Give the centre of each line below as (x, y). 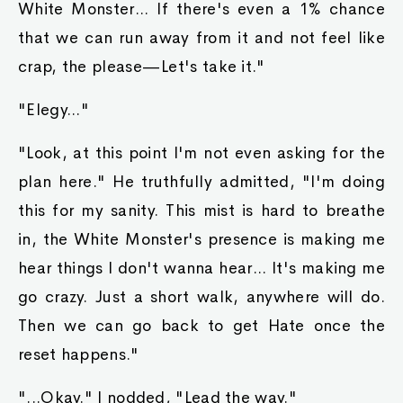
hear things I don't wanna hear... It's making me (201, 268)
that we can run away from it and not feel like (201, 38)
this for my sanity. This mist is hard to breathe (201, 210)
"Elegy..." (54, 110)
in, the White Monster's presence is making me (201, 239)
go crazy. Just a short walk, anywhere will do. (201, 297)
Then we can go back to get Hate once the (201, 326)
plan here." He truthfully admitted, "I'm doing (201, 182)
